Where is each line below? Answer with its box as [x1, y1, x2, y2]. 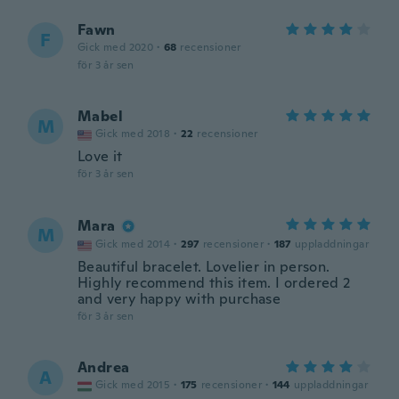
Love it [77, 147, 123, 166]
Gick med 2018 [95, 126, 171, 141]
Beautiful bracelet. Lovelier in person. [77, 257, 330, 276]
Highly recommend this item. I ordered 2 [77, 273, 351, 292]
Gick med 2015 [95, 378, 171, 392]
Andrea [77, 358, 130, 377]
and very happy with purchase [77, 289, 281, 308]
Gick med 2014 [95, 237, 171, 251]
